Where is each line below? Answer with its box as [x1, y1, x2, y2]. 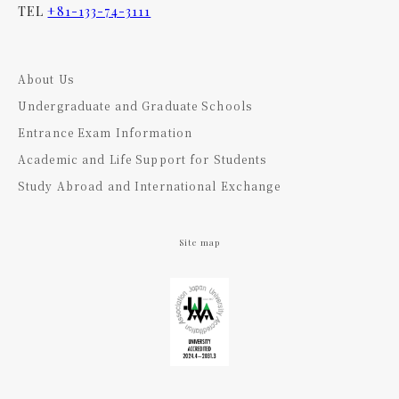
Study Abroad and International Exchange [18, 177, 281, 193]
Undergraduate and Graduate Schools [18, 97, 253, 113]
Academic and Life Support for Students [18, 151, 267, 167]
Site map [178, 235, 221, 248]
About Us [18, 70, 74, 86]
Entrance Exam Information [18, 124, 192, 140]
